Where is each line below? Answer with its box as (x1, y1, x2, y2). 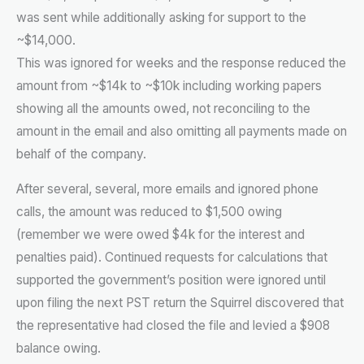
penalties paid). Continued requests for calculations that (16, 249, 327, 266)
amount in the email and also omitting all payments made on (16, 123, 347, 139)
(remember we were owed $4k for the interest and (16, 227, 305, 243)
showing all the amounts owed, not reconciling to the (16, 100, 310, 116)
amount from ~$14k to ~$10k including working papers (16, 77, 322, 93)
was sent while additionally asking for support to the (16, 9, 306, 25)
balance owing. (16, 340, 101, 357)
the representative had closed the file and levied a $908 (16, 318, 330, 334)
